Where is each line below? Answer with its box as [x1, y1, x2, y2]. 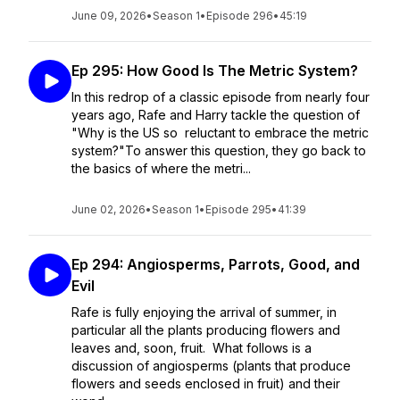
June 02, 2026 [71, 203, 146, 216]
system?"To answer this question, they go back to [71, 143, 366, 158]
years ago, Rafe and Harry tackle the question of [71, 107, 360, 122]
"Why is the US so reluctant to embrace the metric [71, 125, 369, 140]
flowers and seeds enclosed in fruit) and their [71, 376, 340, 391]
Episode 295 [205, 203, 271, 216]
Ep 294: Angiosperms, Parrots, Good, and [71, 255, 360, 273]
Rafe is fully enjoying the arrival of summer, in [71, 304, 337, 320]
